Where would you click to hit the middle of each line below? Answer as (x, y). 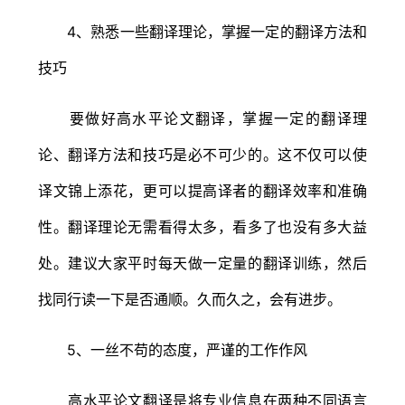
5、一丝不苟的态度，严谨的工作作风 (173, 349)
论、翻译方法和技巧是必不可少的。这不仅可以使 (202, 154)
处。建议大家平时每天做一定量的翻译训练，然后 (202, 263)
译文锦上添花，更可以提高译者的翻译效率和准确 (202, 190)
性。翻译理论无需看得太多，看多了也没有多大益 (202, 226)
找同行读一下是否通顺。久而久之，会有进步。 (190, 299)
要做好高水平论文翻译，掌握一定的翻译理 (202, 118)
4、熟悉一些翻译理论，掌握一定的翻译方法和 (202, 31)
